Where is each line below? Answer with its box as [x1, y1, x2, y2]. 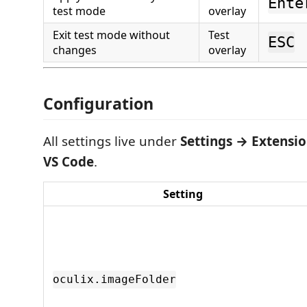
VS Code [43, 152, 94, 171]
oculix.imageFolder [53, 273, 176, 286]
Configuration [43, 92, 153, 114]
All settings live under [43, 132, 180, 150]
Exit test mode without [53, 27, 170, 42]
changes [53, 42, 97, 58]
